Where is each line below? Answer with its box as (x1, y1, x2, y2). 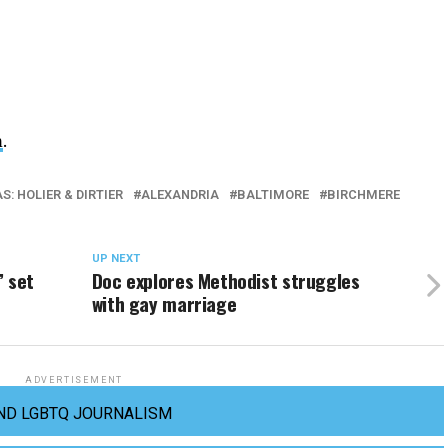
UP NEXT (91, 252, 140, 265)
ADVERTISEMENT (24, 375, 124, 385)
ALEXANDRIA (141, 187, 219, 202)
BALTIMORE (237, 187, 309, 202)
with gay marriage (91, 289, 237, 318)
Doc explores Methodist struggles (91, 266, 360, 295)
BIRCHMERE (327, 187, 400, 202)
